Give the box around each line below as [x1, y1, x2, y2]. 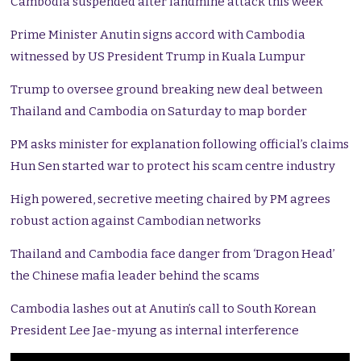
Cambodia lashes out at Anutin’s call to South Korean [10, 301, 317, 317]
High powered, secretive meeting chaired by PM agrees [10, 192, 331, 207]
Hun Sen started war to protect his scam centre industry [10, 159, 336, 174]
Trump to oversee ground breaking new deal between [10, 82, 323, 98]
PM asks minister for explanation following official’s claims [10, 137, 350, 152]
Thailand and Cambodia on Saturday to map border [10, 104, 308, 119]
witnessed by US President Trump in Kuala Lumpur [10, 49, 306, 64]
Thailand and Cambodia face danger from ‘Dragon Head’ [10, 247, 336, 262]
